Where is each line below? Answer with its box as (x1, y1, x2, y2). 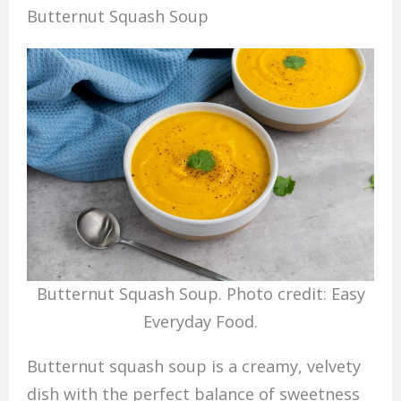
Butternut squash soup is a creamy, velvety (26, 354, 361, 377)
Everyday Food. (143, 311, 258, 333)
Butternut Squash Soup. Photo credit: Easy (36, 283, 365, 305)
